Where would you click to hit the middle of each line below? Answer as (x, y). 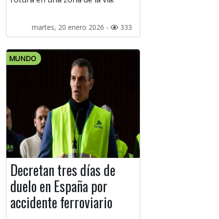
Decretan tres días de (63, 170)
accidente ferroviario (61, 202)
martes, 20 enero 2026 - (71, 27)
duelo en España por (59, 186)
